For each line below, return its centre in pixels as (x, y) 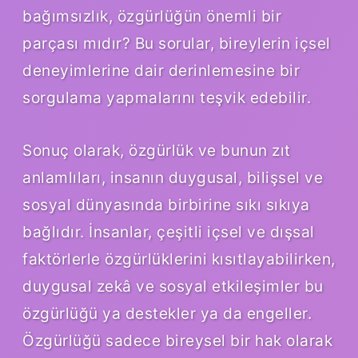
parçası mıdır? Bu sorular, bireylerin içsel (177, 43)
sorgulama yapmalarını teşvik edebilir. (167, 97)
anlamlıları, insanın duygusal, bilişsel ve (173, 177)
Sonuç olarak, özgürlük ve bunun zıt (157, 150)
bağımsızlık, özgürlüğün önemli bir (152, 16)
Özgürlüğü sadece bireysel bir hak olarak (177, 340)
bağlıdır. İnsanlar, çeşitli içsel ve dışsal (169, 231)
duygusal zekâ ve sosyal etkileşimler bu (173, 286)
